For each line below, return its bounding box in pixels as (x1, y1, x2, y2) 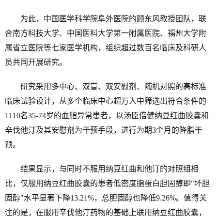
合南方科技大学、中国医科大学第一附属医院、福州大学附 (5, 29, 206, 37)
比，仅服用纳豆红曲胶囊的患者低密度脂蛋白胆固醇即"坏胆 (5, 179, 210, 187)
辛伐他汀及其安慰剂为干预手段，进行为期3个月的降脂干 (5, 125, 202, 134)
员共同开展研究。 (5, 58, 67, 66)
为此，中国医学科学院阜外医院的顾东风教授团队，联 (5, 14, 206, 23)
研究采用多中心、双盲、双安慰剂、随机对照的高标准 (5, 82, 206, 91)
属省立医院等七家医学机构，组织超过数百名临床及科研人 (5, 43, 206, 52)
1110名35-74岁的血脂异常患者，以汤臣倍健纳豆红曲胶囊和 (5, 111, 209, 120)
